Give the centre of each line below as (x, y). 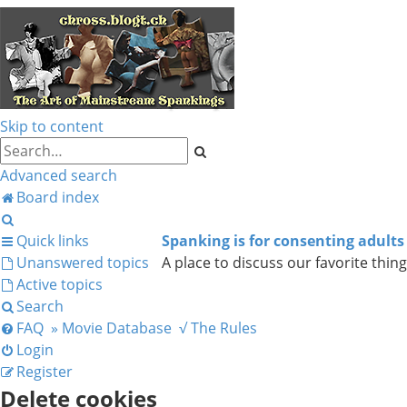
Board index (58, 197)
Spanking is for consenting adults (283, 241)
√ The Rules (218, 328)
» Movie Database (111, 328)
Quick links (53, 241)
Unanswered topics (83, 263)
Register (45, 372)
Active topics (60, 284)
